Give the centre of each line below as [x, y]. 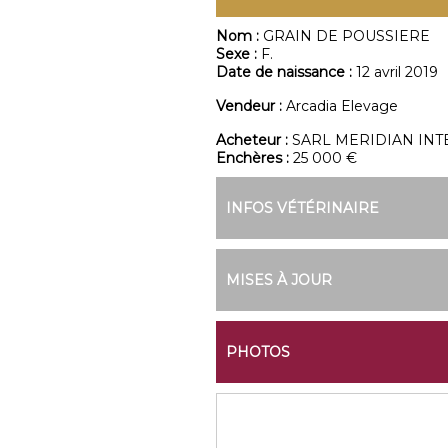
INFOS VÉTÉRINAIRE [302, 208]
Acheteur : [253, 140]
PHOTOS [257, 352]
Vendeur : [250, 106]
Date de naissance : [285, 72]
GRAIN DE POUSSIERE [346, 36]
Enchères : [254, 158]
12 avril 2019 [396, 72]
